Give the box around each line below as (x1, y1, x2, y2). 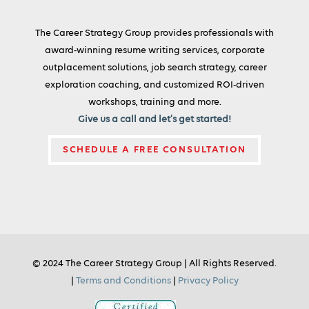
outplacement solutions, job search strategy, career (42, 63, 267, 73)
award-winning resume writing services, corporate (44, 46, 265, 56)
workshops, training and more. (88, 97, 221, 108)
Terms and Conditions (75, 276, 171, 286)
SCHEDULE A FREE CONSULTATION (62, 145, 247, 155)
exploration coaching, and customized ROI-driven (45, 80, 264, 90)
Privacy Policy (177, 276, 239, 286)
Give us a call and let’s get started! (78, 114, 231, 125)
